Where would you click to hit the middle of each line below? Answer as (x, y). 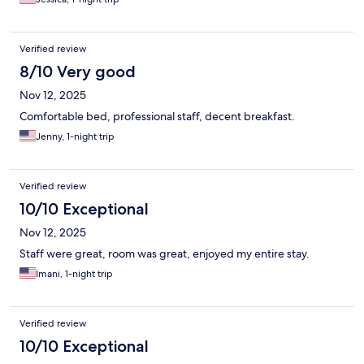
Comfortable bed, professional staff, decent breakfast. (157, 117)
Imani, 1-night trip (74, 274)
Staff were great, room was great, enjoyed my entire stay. (165, 254)
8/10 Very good (78, 72)
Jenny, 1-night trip (75, 137)
